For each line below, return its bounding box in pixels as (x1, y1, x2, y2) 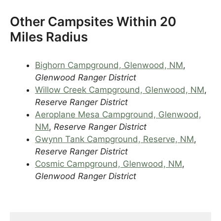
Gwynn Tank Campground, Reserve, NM (35, 134, 194, 144)
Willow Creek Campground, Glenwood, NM (35, 85, 204, 95)
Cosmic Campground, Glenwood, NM (35, 159, 182, 169)
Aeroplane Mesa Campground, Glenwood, (35, 110, 201, 119)
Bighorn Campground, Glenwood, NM (35, 60, 183, 70)
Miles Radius (10, 29, 88, 44)
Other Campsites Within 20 (10, 14, 176, 29)
